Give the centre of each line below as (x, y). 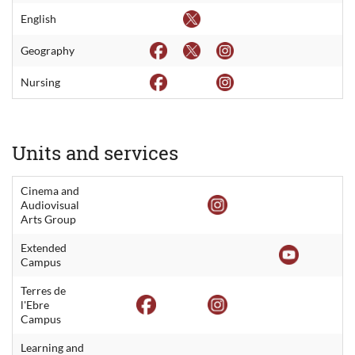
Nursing (40, 82)
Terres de (43, 290)
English (38, 18)
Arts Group (48, 219)
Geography (48, 50)
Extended (44, 247)
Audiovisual (50, 204)
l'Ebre (35, 304)
